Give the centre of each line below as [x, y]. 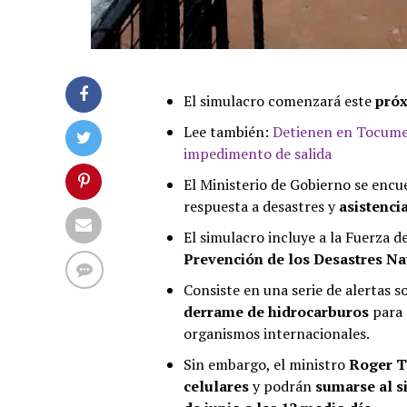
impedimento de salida [258, 153]
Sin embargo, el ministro [266, 364]
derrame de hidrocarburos [276, 311]
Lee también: [228, 131]
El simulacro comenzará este [279, 100]
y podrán [282, 386]
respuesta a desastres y [261, 206]
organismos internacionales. [277, 333]
